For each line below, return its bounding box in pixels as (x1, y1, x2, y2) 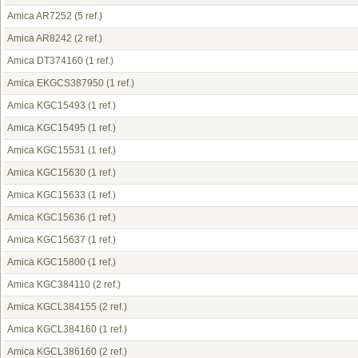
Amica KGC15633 (7, 189, 86, 201)
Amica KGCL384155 (7, 301, 97, 312)
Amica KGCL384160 (7, 324, 97, 335)
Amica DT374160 (7, 55, 83, 66)
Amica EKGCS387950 (7, 78, 104, 89)
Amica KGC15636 (7, 212, 86, 223)
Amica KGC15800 (7, 257, 86, 268)
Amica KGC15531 (7, 145, 86, 156)
